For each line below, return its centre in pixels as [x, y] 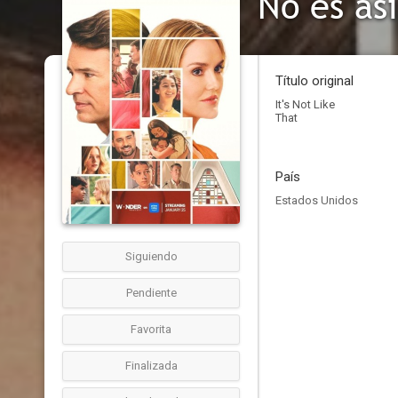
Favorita [151, 329]
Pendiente [151, 293]
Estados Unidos [317, 200]
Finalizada [151, 366]
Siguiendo [151, 256]
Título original [314, 81]
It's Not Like [305, 104]
